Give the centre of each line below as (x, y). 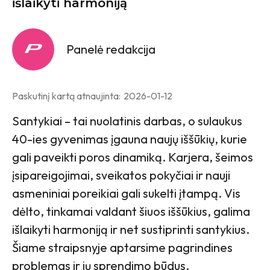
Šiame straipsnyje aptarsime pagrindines (122, 247)
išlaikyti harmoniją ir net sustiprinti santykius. (131, 229)
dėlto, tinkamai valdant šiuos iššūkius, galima (131, 211)
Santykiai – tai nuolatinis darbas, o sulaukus (127, 121)
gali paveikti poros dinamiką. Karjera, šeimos (133, 157)
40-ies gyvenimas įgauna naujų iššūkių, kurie (130, 139)
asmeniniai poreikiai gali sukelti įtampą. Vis (126, 193)
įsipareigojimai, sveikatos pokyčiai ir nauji (121, 175)
